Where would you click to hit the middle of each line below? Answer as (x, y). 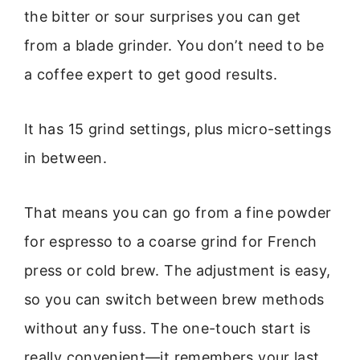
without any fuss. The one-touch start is (168, 329)
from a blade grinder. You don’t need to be (174, 45)
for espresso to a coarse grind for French (171, 242)
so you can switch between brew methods (174, 300)
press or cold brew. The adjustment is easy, (178, 271)
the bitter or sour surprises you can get (163, 16)
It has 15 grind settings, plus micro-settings (178, 129)
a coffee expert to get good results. (151, 74)
